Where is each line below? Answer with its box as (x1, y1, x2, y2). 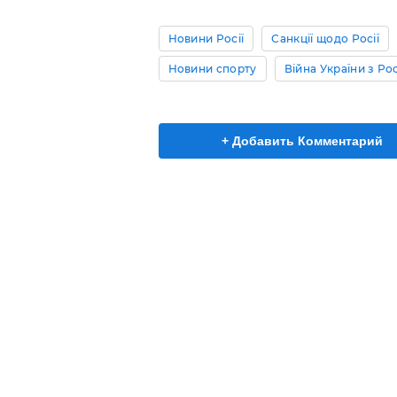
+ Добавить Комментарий (222, 134, 383, 149)
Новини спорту (167, 62, 257, 76)
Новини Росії (167, 32, 245, 46)
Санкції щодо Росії (271, 32, 380, 46)
